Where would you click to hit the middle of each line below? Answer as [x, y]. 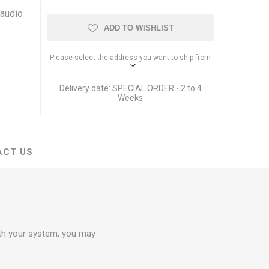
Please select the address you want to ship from [131, 57]
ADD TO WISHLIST [138, 28]
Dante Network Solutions [130, 9]
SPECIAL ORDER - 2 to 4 [157, 88]
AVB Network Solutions [127, 28]
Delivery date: [85, 88]
